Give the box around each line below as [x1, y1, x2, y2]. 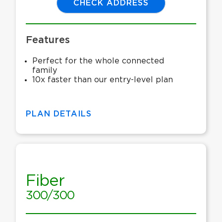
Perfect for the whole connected [32, 57, 165, 65]
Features [26, 35, 70, 46]
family [32, 66, 57, 75]
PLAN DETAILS [26, 110, 92, 118]
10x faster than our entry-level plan [32, 76, 173, 84]
